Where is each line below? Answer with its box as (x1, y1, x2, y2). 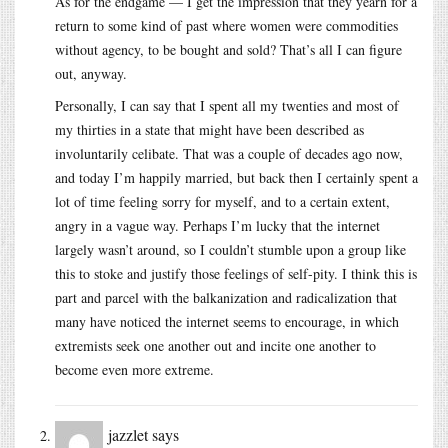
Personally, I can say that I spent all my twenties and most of (55, 95, 399, 115)
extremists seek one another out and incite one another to (55, 335, 376, 355)
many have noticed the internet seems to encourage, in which (55, 311, 399, 331)
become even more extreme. (55, 359, 214, 379)
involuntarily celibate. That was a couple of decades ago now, (55, 143, 403, 163)
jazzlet (108, 423, 148, 445)
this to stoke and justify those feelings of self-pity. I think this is (55, 263, 417, 283)
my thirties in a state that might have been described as (55, 119, 364, 139)
